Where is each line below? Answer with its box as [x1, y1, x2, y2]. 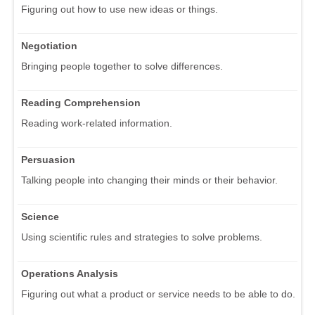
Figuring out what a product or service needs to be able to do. [21, 288, 295, 300]
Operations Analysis [21, 267, 118, 279]
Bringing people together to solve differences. [21, 60, 223, 72]
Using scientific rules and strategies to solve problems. [21, 231, 262, 243]
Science [21, 210, 59, 222]
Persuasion [21, 153, 75, 165]
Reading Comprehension [21, 96, 141, 108]
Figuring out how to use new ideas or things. [21, 3, 218, 15]
